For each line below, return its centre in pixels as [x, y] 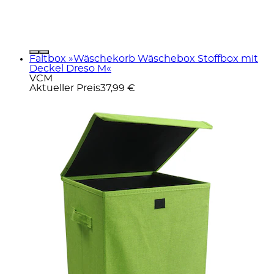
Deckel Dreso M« [70, 68]
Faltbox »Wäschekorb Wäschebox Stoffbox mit [144, 58]
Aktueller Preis [65, 88]
